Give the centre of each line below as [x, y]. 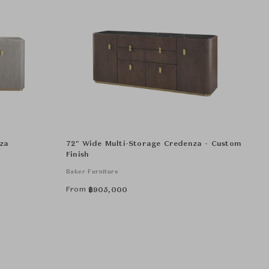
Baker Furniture [92, 172]
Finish [78, 155]
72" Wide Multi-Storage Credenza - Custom [154, 144]
